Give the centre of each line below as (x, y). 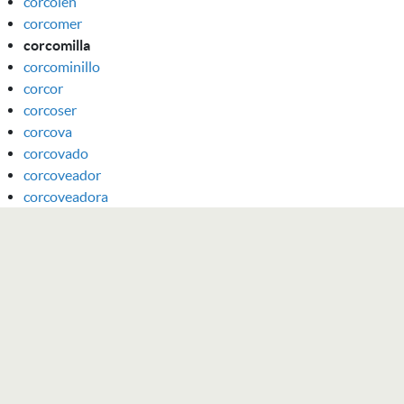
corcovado (56, 153)
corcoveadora (66, 196)
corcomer (53, 23)
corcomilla (57, 45)
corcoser (50, 110)
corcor (43, 88)
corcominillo (62, 66)
